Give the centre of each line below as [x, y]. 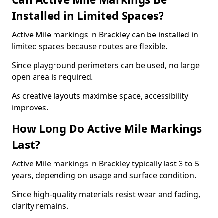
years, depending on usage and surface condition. [104, 175]
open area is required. [52, 77]
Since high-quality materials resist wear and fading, [106, 194]
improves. [30, 108]
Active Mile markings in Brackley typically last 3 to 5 [105, 163]
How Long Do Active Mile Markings [107, 129]
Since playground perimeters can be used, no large [106, 65]
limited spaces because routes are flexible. [90, 46]
